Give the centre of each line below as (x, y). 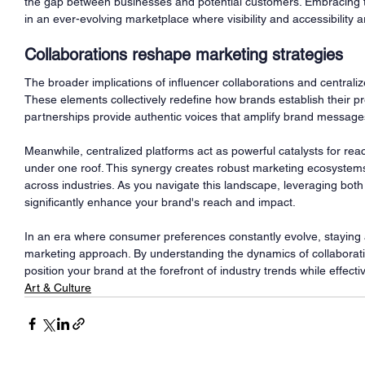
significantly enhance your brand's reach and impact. (160, 202)
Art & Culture (58, 287)
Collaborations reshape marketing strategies (184, 54)
